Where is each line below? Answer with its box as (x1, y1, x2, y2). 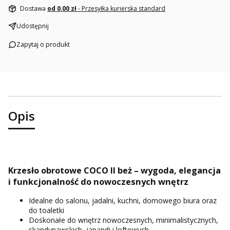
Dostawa (20, 4, 47, 13)
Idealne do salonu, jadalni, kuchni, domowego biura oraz (29, 196, 217, 206)
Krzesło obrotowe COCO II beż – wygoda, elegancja (8, 164, 221, 176)
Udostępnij (16, 22, 49, 31)
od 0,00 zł (47, 4, 78, 13)
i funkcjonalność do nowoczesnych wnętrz (8, 176, 188, 187)
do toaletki (29, 205, 64, 216)
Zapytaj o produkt (16, 40, 70, 49)
